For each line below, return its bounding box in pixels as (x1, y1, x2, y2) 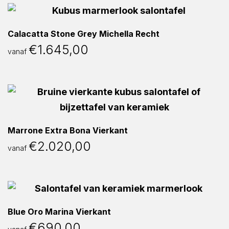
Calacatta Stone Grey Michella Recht (8, 29, 159, 39)
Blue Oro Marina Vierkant (8, 207, 111, 217)
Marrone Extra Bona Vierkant (8, 125, 128, 135)
